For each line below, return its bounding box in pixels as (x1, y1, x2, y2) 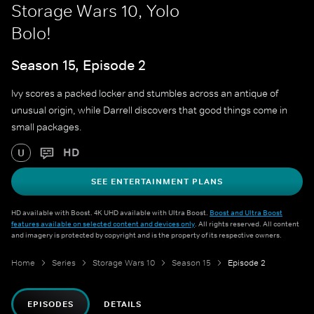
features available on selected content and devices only (11, 219, 195, 229)
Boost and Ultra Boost (210, 207, 282, 218)
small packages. (11, 121, 82, 134)
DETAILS (103, 299, 142, 310)
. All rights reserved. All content (195, 219, 299, 229)
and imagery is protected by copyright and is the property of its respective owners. (11, 230, 282, 240)
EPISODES (27, 299, 74, 310)
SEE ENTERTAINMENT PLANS (91, 176, 223, 188)
